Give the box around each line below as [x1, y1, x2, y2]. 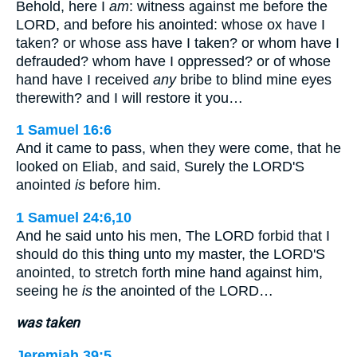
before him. [85, 177, 161, 194]
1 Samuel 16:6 [16, 122, 112, 139]
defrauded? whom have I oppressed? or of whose [16, 53, 331, 69]
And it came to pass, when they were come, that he [16, 140, 341, 157]
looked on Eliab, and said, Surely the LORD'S [16, 159, 304, 175]
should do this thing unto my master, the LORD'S [16, 245, 325, 262]
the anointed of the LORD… [92, 282, 273, 299]
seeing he [16, 282, 82, 299]
